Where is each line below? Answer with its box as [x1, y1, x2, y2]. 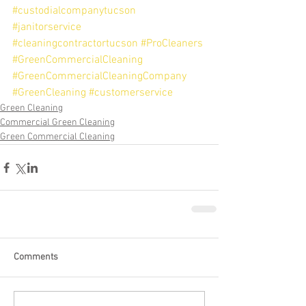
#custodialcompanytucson [12, 4, 136, 18]
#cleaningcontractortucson [12, 37, 138, 51]
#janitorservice [12, 20, 81, 35]
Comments [14, 251, 58, 264]
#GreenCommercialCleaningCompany [12, 70, 186, 84]
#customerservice [89, 86, 173, 100]
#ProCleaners [141, 37, 203, 51]
